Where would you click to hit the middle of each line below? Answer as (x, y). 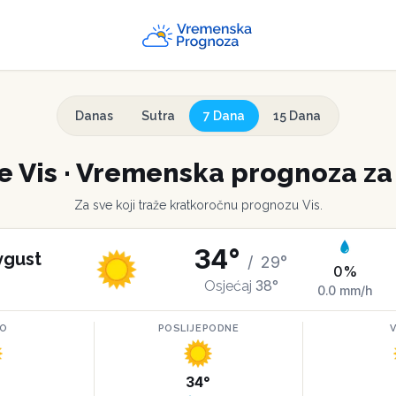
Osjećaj (228, 286)
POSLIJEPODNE (198, 328)
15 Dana (297, 116)
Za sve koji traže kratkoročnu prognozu (186, 205)
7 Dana (224, 116)
